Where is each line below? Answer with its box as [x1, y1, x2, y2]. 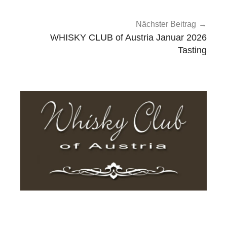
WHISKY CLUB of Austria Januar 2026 [50, 32, 207, 43]
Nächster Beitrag [136, 20, 196, 29]
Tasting [178, 45, 207, 56]
